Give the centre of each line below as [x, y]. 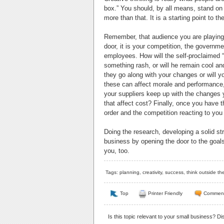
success [174, 172]
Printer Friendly [165, 193]
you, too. [117, 151]
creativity [152, 172]
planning [129, 172]
